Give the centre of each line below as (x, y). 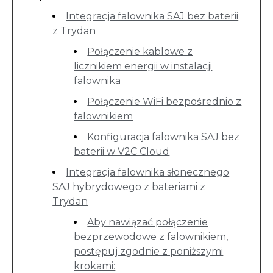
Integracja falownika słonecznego (148, 172)
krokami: (95, 266)
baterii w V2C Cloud (122, 151)
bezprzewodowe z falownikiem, (151, 237)
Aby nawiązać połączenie (148, 222)
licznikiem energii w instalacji (143, 66)
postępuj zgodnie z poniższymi (149, 251)
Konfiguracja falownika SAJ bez (164, 137)
